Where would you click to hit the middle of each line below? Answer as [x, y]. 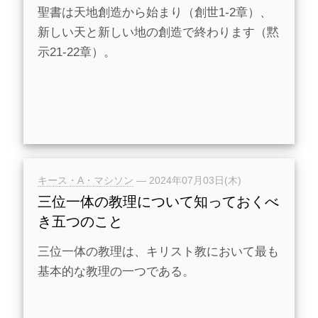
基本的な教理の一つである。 [116, 272]
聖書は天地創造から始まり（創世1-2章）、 [155, 13]
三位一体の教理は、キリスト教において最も [158, 252]
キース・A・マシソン [86, 180]
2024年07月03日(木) [195, 180]
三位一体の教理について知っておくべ [158, 202]
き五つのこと [80, 221]
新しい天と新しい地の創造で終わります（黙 [158, 33]
